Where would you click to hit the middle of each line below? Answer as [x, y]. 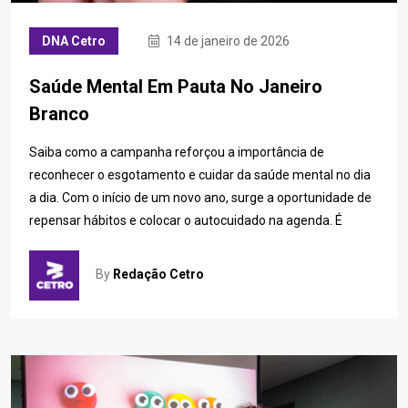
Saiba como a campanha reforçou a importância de [177, 152]
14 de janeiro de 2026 [227, 41]
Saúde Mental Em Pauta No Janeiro [176, 86]
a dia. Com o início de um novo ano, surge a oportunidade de [200, 197]
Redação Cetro [158, 275]
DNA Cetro [74, 41]
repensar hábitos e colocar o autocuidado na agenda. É [186, 220]
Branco [59, 113]
